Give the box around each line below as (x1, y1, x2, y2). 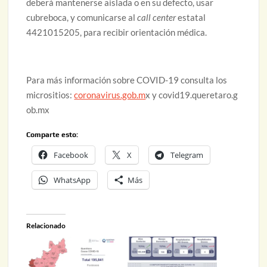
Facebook (54, 150, 89, 160)
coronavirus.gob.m (74, 89, 146, 100)
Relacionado (26, 221, 66, 230)
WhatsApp (54, 175, 91, 185)
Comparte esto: (26, 131, 79, 139)
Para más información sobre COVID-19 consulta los (26, 74, 228, 85)
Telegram (170, 150, 204, 160)
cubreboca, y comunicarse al (26, 12, 138, 23)
